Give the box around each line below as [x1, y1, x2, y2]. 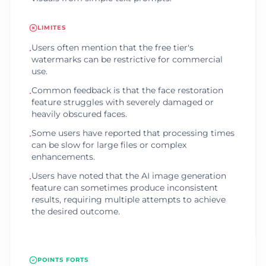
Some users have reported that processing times [31, 128, 235, 138]
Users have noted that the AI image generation [31, 170, 226, 181]
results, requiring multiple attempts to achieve [31, 194, 226, 205]
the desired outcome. [31, 206, 120, 217]
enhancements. [31, 151, 95, 162]
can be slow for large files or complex [31, 140, 186, 150]
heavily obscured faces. [31, 109, 127, 119]
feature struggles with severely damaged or [31, 97, 214, 107]
